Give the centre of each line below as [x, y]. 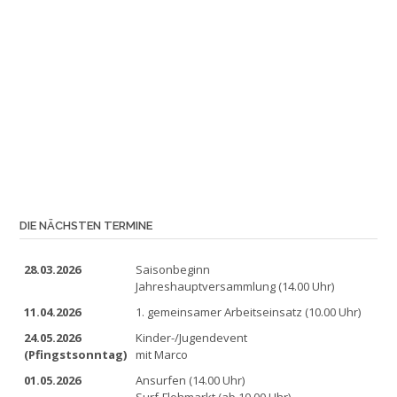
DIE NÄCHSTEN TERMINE [86, 226]
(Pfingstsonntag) [75, 354]
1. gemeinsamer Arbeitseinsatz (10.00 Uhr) [248, 312]
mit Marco [162, 354]
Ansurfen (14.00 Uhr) [190, 380]
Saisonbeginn [173, 269]
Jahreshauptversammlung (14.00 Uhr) [235, 286]
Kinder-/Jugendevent [191, 338]
